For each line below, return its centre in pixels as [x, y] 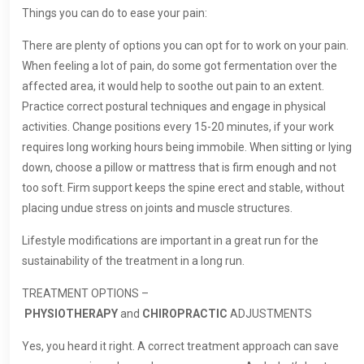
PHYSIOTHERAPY [72, 314]
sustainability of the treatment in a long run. [133, 261]
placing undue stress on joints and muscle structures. [157, 208]
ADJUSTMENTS [271, 314]
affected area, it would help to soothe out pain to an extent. [173, 87]
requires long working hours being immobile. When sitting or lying [187, 147]
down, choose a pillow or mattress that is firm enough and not [179, 168]
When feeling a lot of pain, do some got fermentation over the [180, 66]
